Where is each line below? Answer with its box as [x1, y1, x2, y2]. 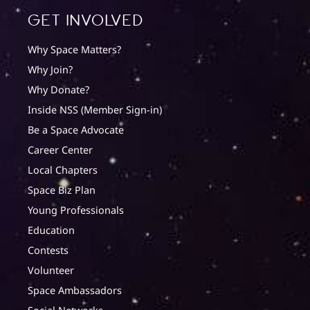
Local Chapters [28, 163, 98, 177]
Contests [28, 244, 69, 257]
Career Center [28, 143, 93, 157]
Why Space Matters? [28, 43, 121, 57]
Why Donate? [28, 83, 89, 97]
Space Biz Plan [28, 183, 95, 197]
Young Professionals [28, 203, 124, 217]
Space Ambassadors [28, 284, 122, 298]
